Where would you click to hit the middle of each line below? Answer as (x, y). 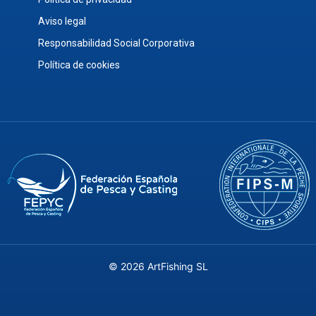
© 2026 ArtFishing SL (158, 266)
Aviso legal (62, 21)
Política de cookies (79, 65)
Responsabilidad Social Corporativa (116, 43)
